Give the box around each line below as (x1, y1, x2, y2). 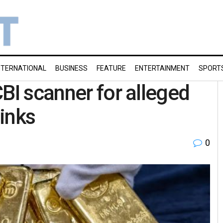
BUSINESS (55, 64, 88, 72)
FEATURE (97, 64, 126, 72)
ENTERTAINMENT (135, 64, 190, 72)
